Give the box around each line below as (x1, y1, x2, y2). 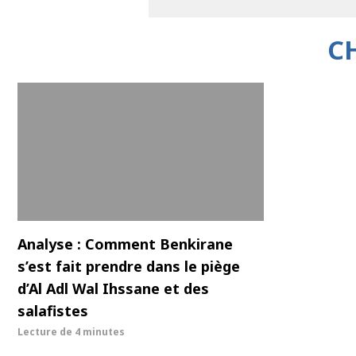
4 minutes (75, 325, 125, 339)
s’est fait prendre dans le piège (17, 257, 240, 277)
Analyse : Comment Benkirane (17, 234, 233, 254)
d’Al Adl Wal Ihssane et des (17, 279, 209, 299)
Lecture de (17, 325, 75, 339)
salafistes (17, 301, 88, 321)
